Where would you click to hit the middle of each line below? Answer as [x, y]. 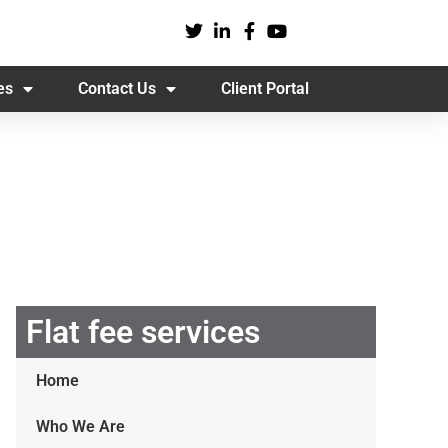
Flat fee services [143, 332]
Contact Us [117, 88]
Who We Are [80, 426]
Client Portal [265, 88]
